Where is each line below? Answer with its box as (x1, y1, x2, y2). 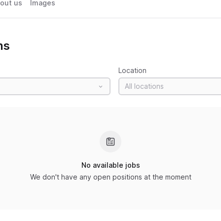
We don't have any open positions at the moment (30, 173, 191, 181)
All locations (124, 82, 164, 90)
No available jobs (81, 161, 140, 169)
